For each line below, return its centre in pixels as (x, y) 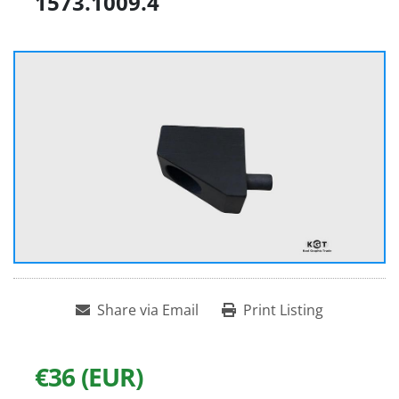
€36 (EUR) (89, 377)
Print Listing (283, 310)
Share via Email (148, 310)
